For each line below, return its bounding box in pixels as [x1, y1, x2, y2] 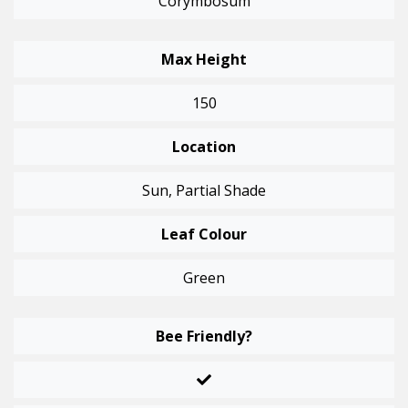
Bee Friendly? [156, 326, 252, 347]
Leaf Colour [161, 224, 247, 245]
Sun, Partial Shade [142, 180, 266, 201]
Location [172, 137, 236, 158]
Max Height [161, 49, 247, 70]
